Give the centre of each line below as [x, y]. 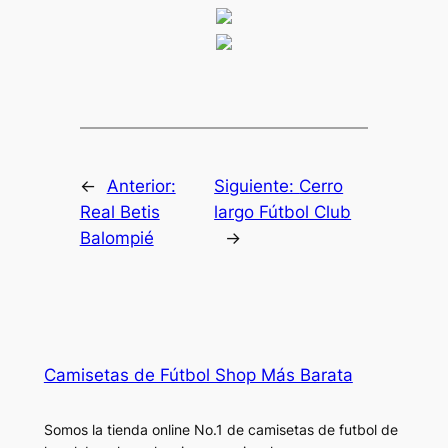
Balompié [116, 238]
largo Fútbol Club [283, 212]
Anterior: [141, 186]
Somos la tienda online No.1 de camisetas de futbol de [220, 430]
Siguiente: [257, 186]
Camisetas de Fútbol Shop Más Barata [198, 375]
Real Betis [119, 212]
